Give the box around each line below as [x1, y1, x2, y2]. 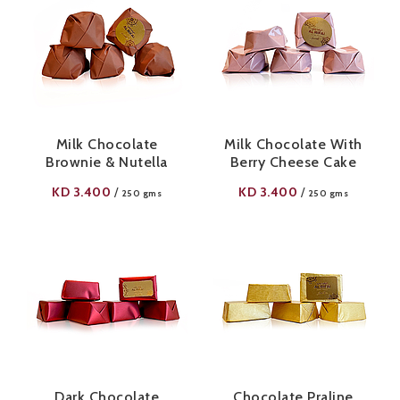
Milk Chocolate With [224, 136, 362, 153]
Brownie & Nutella [46, 154, 168, 171]
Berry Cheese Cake [229, 154, 357, 171]
